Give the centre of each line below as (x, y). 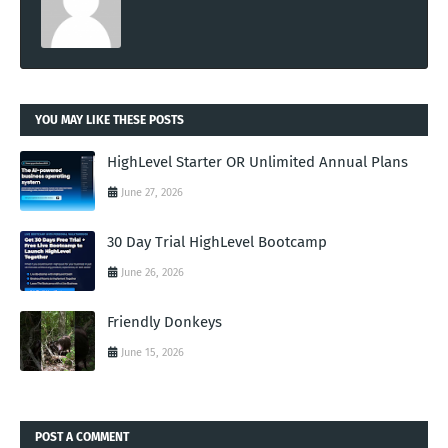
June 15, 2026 (152, 353)
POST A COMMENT (82, 437)
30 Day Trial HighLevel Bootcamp (217, 242)
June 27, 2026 (152, 193)
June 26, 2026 (152, 273)
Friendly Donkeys (164, 322)
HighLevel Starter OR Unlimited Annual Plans (257, 162)
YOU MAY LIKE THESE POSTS (109, 120)
